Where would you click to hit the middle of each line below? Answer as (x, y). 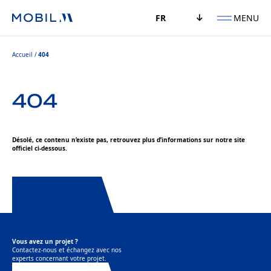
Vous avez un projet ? (45, 241)
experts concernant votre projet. (59, 258)
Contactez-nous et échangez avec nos (67, 250)
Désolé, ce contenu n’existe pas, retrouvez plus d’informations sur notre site (129, 140)
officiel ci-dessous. (40, 148)
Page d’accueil (53, 194)
